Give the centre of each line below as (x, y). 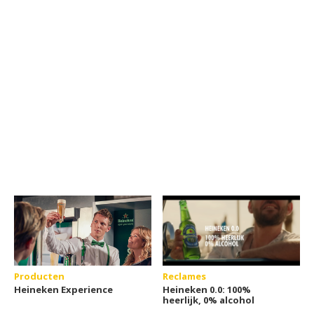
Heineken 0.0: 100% (207, 289)
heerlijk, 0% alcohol (209, 300)
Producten (39, 276)
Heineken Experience (63, 289)
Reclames (185, 276)
